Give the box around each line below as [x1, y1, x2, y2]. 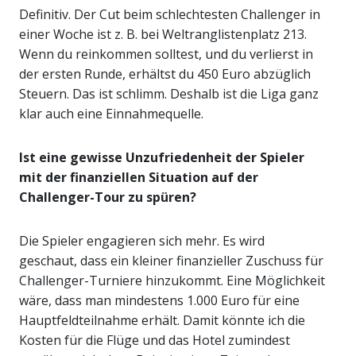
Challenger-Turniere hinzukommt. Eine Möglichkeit [19, 272, 325, 290]
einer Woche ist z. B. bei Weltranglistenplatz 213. [19, 25, 307, 44]
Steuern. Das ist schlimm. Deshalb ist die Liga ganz [19, 85, 319, 103]
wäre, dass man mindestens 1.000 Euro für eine [19, 292, 300, 310]
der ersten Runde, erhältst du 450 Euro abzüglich [19, 65, 311, 83]
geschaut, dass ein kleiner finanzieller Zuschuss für [19, 252, 323, 270]
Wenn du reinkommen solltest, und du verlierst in [19, 45, 313, 64]
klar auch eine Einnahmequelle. [19, 105, 203, 123]
